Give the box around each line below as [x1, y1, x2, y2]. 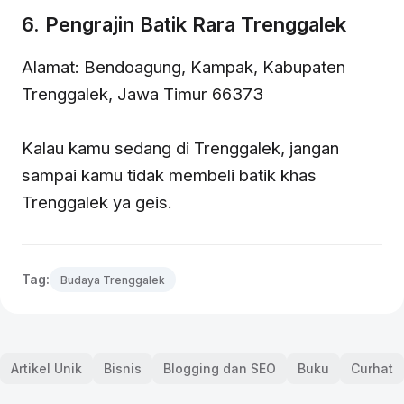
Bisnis [104, 361, 142, 377]
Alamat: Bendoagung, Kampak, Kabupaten [22, 56, 345, 77]
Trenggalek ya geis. [22, 191, 172, 212]
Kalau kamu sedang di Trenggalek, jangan [22, 137, 339, 158]
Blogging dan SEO [163, 361, 276, 377]
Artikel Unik [11, 361, 82, 377]
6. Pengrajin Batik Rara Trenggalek [22, 13, 346, 37]
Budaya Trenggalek [60, 272, 165, 287]
